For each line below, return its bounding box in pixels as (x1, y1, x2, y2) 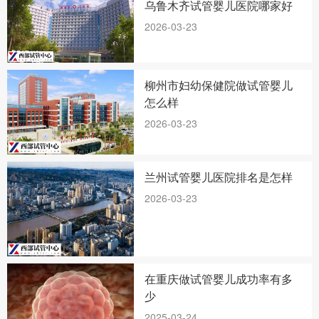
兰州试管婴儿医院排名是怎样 (145, 168, 293, 185)
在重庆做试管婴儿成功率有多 (145, 271, 293, 288)
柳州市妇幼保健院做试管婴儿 (145, 76, 293, 93)
